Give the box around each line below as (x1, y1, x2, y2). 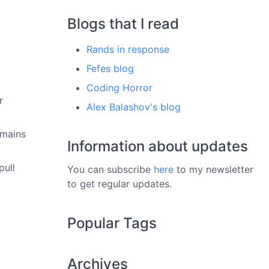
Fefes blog (86, 62, 134, 74)
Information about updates (67, 138, 248, 155)
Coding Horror (86, 82, 153, 94)
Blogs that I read (67, 15, 179, 32)
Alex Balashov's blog (86, 101, 181, 113)
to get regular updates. (67, 178, 172, 190)
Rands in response (86, 43, 169, 55)
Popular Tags (67, 214, 157, 232)
